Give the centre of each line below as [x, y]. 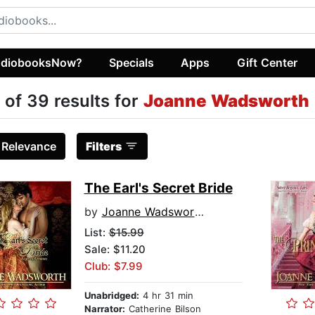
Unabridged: [111, 296]
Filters [103, 147]
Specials [132, 62]
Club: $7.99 [113, 266]
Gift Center [267, 62]
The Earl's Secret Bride [158, 188]
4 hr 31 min [166, 296]
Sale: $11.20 [115, 250]
